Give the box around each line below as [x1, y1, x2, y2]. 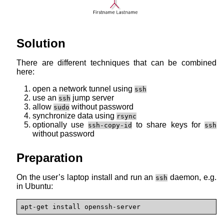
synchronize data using [32, 111, 116, 120]
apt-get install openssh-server [20, 202, 140, 210]
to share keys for [132, 120, 204, 129]
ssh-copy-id [88, 121, 132, 129]
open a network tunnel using [32, 84, 134, 93]
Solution [16, 36, 65, 50]
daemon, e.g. [167, 172, 216, 181]
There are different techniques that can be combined [16, 58, 216, 67]
